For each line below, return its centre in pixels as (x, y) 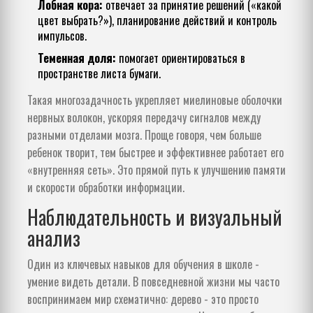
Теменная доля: (77, 58)
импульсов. (62, 36)
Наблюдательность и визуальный (155, 217)
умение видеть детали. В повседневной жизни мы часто (153, 282)
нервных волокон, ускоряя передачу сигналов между (144, 118)
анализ (54, 238)
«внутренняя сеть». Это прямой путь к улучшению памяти (156, 170)
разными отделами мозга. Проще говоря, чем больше (144, 135)
